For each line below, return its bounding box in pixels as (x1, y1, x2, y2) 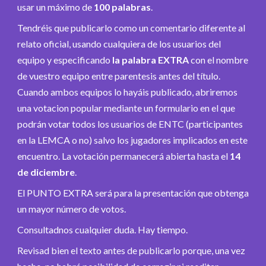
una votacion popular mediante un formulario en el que (17, 102, 235, 113)
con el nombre (189, 53, 248, 65)
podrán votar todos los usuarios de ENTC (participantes (17, 118, 243, 129)
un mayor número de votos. (17, 202, 126, 214)
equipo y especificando (17, 53, 112, 65)
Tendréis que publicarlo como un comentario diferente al (17, 21, 245, 33)
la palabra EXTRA (112, 53, 189, 65)
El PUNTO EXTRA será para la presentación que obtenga (17, 186, 249, 198)
